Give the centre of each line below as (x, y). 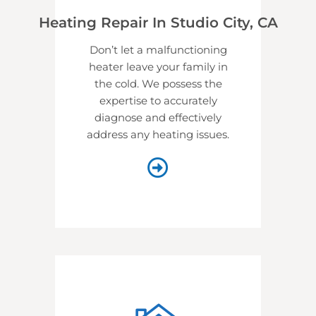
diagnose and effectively (158, 117)
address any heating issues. (158, 134)
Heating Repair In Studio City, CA (158, 22)
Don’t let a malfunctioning (158, 49)
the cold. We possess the (158, 83)
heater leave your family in (158, 66)
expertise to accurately (158, 100)
